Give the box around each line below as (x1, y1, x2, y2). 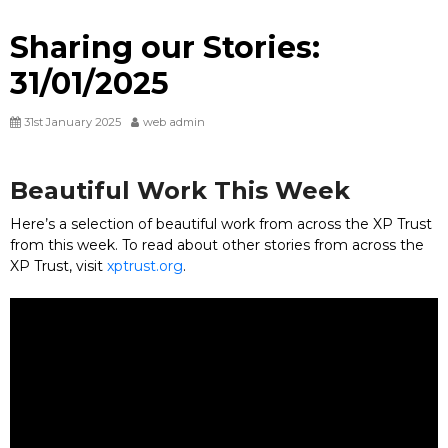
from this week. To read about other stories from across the (10, 236, 424, 254)
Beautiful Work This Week (10, 176, 350, 205)
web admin (143, 115, 205, 129)
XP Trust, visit (10, 257, 107, 275)
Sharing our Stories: (10, 29, 320, 66)
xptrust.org (107, 257, 183, 275)
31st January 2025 (24, 115, 121, 129)
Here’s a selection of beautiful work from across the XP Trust (10, 215, 432, 233)
